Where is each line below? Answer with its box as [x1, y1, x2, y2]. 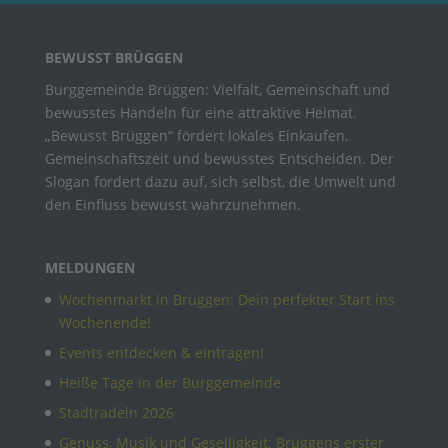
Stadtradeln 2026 [58, 402, 174, 422]
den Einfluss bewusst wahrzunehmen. [44, 194, 301, 214]
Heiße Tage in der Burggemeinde [58, 372, 281, 392]
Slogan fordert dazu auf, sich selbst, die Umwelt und [44, 171, 396, 191]
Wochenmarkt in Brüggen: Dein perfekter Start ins [58, 289, 395, 309]
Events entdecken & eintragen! [58, 342, 264, 362]
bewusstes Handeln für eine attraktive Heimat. [44, 102, 357, 122]
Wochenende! [58, 312, 151, 332]
